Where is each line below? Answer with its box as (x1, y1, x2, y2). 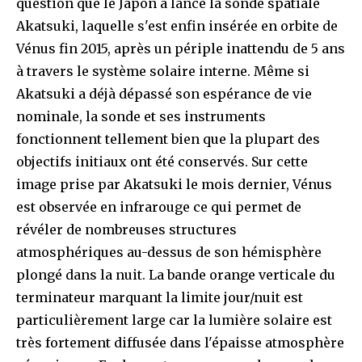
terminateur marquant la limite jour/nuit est (16, 288, 303, 305)
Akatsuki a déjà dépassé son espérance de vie (16, 85, 312, 102)
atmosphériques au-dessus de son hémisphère (16, 243, 322, 260)
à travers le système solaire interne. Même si (16, 62, 309, 79)
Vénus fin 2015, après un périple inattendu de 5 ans (16, 40, 345, 57)
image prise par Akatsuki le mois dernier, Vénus (16, 175, 332, 192)
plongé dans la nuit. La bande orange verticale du (16, 266, 335, 283)
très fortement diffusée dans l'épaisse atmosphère (16, 334, 344, 351)
